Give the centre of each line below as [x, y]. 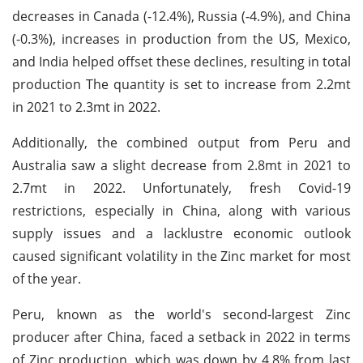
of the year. [47, 278]
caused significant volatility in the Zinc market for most [181, 256]
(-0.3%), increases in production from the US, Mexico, [181, 38]
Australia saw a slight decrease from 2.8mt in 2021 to [181, 165]
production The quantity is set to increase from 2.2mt [181, 84]
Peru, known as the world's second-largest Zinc [181, 314]
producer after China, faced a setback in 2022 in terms [181, 337]
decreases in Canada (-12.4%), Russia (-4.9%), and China [181, 16]
